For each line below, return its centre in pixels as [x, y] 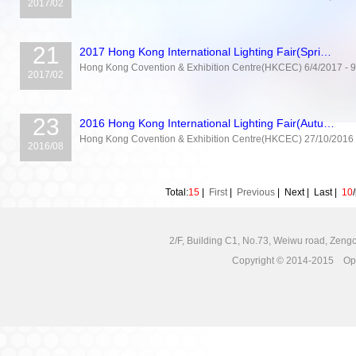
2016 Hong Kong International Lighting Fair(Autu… [207, 123]
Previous [255, 192]
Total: [176, 192]
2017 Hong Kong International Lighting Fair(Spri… [205, 52]
